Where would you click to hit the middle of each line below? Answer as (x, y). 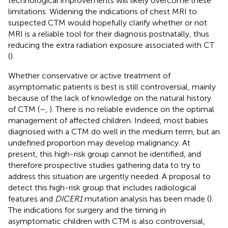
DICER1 (69, 198)
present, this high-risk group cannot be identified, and (105, 154)
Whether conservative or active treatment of (89, 75)
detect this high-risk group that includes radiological (102, 187)
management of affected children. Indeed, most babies (108, 120)
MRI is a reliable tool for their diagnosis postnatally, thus (109, 34)
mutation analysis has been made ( (146, 198)
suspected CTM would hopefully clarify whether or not (108, 22)
